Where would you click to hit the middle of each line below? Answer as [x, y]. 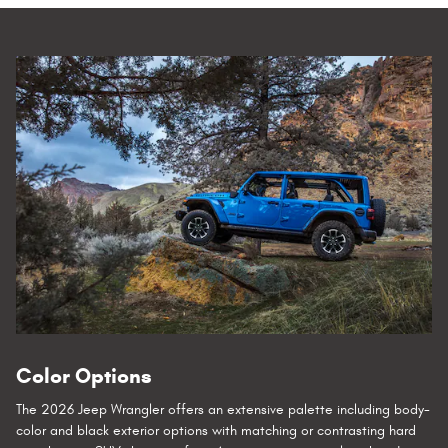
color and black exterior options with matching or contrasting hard [216, 431]
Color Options [84, 375]
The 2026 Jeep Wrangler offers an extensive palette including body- [223, 410]
